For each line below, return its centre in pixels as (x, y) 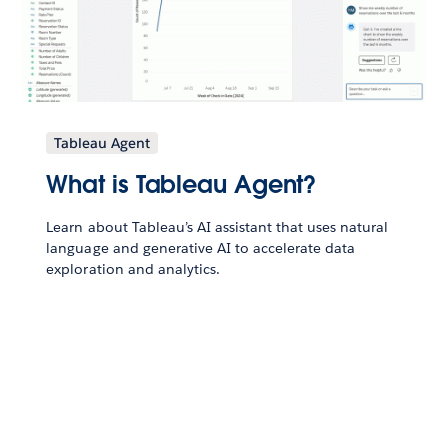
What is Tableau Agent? (181, 185)
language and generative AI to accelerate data (201, 248)
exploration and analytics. (133, 269)
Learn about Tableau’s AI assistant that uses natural (217, 227)
